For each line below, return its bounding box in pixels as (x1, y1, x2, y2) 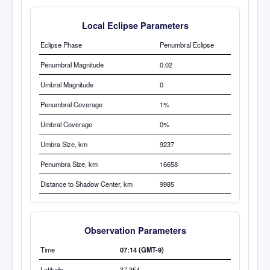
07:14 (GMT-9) (120, 244, 164, 254)
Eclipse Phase (40, 39, 82, 49)
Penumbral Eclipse (160, 39, 214, 49)
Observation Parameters (84, 224, 186, 236)
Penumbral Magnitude (40, 59, 104, 69)
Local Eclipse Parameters (81, 19, 189, 31)
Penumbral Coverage (40, 99, 102, 109)
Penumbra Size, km (40, 159, 98, 169)
